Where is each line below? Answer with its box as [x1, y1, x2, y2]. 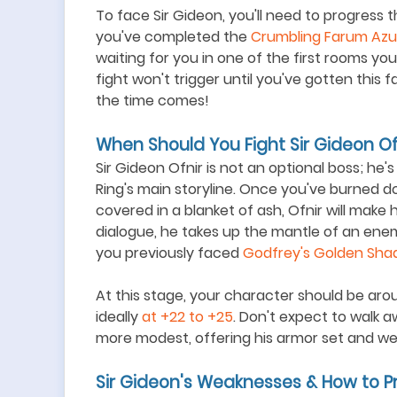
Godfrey [243, 243, 300, 263]
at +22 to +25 [142, 307, 233, 327]
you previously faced [96, 243, 243, 263]
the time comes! [96, 90, 209, 111]
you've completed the [96, 27, 251, 47]
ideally [96, 307, 142, 327]
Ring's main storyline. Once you [96, 179, 307, 199]
